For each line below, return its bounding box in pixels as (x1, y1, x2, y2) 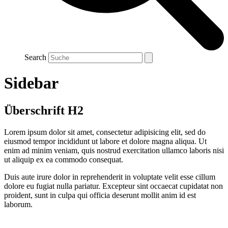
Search (24, 52, 46, 62)
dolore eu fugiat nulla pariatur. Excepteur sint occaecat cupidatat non (4, 181, 223, 190)
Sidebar (4, 74, 59, 93)
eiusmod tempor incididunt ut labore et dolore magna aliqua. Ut (4, 136, 207, 146)
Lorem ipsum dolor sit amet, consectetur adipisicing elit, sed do (4, 127, 206, 136)
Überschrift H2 (4, 103, 83, 117)
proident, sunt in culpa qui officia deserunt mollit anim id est (4, 190, 196, 199)
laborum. (4, 199, 33, 209)
